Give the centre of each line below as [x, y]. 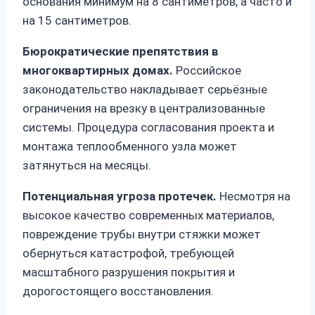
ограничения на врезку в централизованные [144, 109]
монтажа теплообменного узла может [130, 147]
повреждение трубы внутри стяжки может [142, 234]
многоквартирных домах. [98, 71]
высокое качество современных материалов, [148, 216]
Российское [207, 71]
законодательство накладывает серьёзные [145, 90]
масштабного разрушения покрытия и [129, 272]
